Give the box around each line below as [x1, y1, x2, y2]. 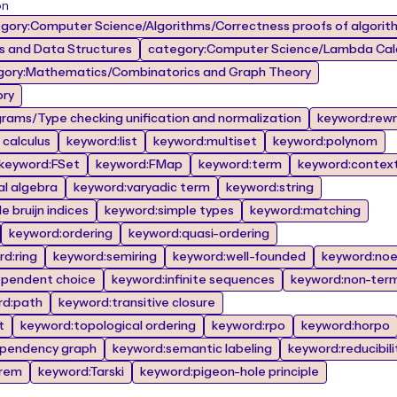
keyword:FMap [96, 159, 183, 171]
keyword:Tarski [38, 366, 124, 378]
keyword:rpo [212, 320, 285, 332]
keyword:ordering [9, 228, 113, 240]
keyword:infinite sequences [112, 274, 275, 286]
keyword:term [198, 159, 282, 171]
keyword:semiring [53, 251, 157, 263]
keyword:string [226, 182, 314, 194]
